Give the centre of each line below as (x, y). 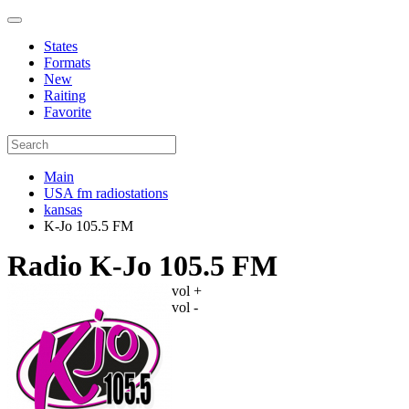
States (61, 46)
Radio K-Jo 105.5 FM (142, 266)
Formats (67, 63)
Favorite (68, 112)
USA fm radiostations (106, 193)
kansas (63, 210)
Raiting (65, 95)
